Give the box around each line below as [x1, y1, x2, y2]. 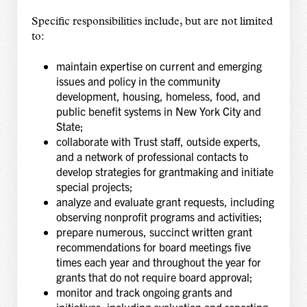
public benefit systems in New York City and [56, 103, 261, 118]
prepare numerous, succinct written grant [56, 224, 252, 238]
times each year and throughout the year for [56, 254, 261, 269]
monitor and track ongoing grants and [56, 284, 232, 299]
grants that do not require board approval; [56, 269, 256, 284]
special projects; [56, 179, 133, 193]
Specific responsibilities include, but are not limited [31, 16, 273, 27]
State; [56, 119, 86, 133]
